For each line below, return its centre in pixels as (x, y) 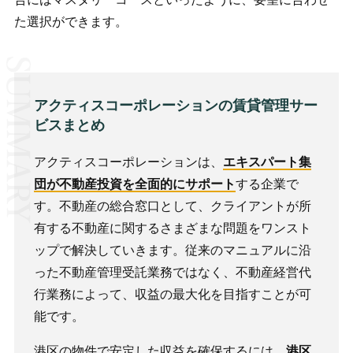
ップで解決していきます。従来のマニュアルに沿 (172, 250)
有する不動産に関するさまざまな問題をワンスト (172, 228)
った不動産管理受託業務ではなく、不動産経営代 (172, 272)
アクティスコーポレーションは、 (128, 162)
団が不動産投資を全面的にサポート (134, 184)
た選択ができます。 (71, 22)
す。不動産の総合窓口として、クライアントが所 (172, 206)
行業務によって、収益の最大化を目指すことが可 (172, 294)
